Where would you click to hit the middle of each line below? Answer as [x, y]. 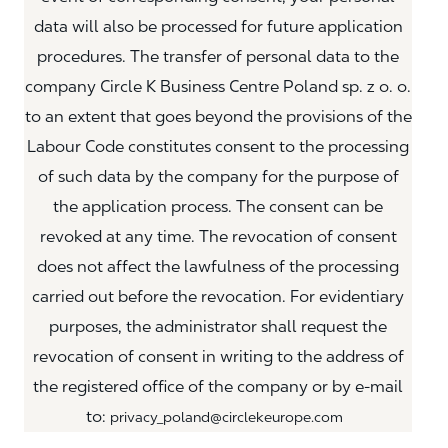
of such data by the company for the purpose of [218, 176]
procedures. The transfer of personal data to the [218, 56]
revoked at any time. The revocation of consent [218, 236]
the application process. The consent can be [218, 206]
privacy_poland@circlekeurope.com [226, 416]
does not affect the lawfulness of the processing [218, 266]
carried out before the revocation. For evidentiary [218, 296]
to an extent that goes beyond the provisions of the [218, 116]
